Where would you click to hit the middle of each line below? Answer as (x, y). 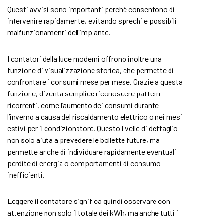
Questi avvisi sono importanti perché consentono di (91, 9)
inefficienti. (26, 175)
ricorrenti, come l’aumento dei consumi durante (83, 105)
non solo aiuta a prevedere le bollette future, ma (84, 140)
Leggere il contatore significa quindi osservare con (89, 201)
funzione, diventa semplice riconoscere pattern (84, 93)
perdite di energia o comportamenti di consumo (84, 163)
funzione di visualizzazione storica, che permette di (91, 70)
